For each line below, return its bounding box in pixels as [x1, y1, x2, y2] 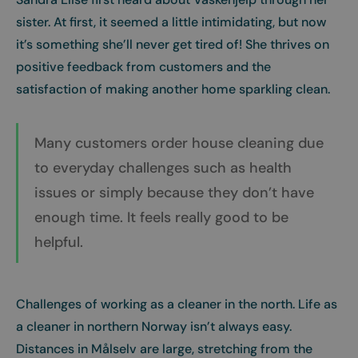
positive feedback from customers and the [16, 58, 271, 75]
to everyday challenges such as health [34, 158, 292, 177]
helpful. [34, 233, 83, 252]
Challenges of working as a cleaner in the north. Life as [16, 296, 337, 312]
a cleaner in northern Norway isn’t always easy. [16, 318, 292, 335]
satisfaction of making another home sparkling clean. [16, 81, 330, 97]
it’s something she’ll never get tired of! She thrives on [16, 36, 329, 53]
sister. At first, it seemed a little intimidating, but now [16, 14, 326, 30]
